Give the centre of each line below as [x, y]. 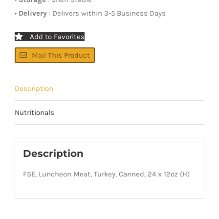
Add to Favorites [57, 36]
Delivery [33, 13]
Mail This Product [61, 55]
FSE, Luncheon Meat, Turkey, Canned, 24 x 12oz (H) [106, 174]
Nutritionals [34, 112]
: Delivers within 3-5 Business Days [106, 13]
